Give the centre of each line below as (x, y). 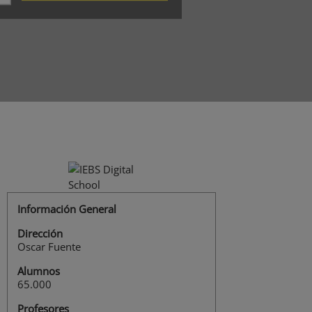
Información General (67, 209)
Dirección (40, 234)
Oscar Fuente (49, 247)
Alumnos (39, 271)
